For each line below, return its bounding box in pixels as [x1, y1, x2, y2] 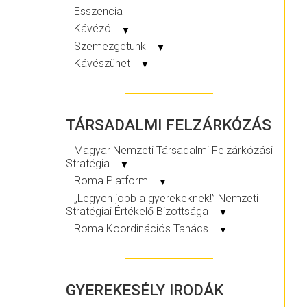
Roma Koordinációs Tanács [74, 221, 211, 235]
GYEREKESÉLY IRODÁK [66, 281, 223, 299]
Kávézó [74, 22, 114, 36]
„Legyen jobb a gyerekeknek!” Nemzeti [74, 191, 258, 205]
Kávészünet [74, 57, 133, 71]
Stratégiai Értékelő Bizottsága [66, 204, 211, 218]
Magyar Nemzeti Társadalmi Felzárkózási [74, 143, 273, 157]
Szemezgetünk [74, 39, 149, 53]
